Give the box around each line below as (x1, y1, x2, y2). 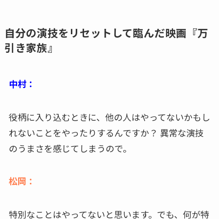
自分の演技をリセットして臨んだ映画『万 (4, 24, 208, 40)
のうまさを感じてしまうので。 (8, 141, 131, 154)
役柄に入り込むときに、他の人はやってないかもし (8, 110, 210, 123)
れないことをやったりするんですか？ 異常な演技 (8, 126, 204, 139)
